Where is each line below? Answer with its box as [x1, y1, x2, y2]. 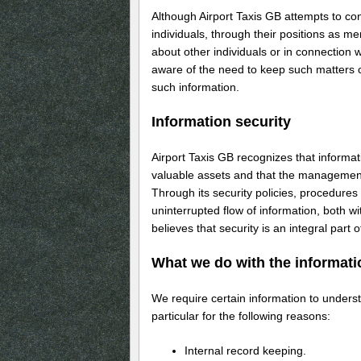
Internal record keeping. [184, 343, 306, 357]
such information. [151, 81, 239, 94]
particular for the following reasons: [151, 309, 330, 322]
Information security [151, 114, 291, 131]
